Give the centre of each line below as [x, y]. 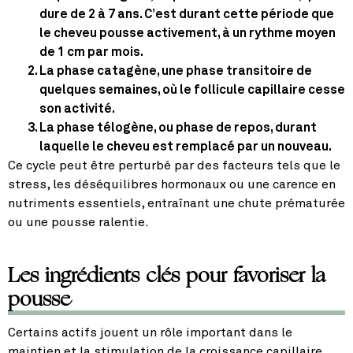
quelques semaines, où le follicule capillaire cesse [192, 90]
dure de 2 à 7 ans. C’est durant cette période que [187, 15]
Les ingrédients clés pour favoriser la [167, 275]
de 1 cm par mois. [91, 52]
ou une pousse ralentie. [78, 223]
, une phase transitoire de [234, 71]
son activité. [77, 109]
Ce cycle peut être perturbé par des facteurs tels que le [174, 166]
